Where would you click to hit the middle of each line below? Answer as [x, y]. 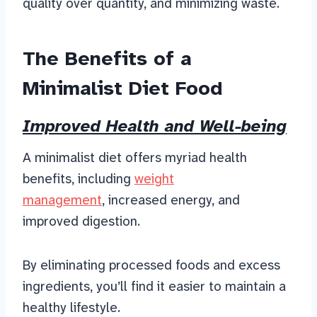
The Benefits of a [107, 59]
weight [154, 179]
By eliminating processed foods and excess [151, 265]
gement [79, 200]
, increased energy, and [171, 200]
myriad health [206, 158]
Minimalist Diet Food [122, 88]
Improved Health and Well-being [155, 126]
